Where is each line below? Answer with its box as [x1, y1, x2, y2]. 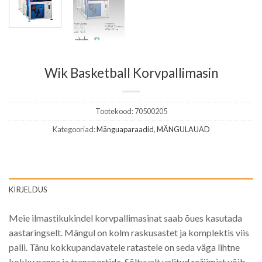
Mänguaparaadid [96, 125, 154, 135]
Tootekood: [95, 106, 135, 116]
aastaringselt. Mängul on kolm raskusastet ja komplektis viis [9, 227, 249, 239]
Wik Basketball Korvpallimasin [44, 65, 218, 81]
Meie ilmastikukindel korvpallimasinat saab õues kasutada [9, 212, 242, 224]
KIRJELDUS [9, 185, 47, 195]
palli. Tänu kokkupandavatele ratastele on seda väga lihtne [9, 242, 240, 253]
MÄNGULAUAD [156, 125, 210, 135]
